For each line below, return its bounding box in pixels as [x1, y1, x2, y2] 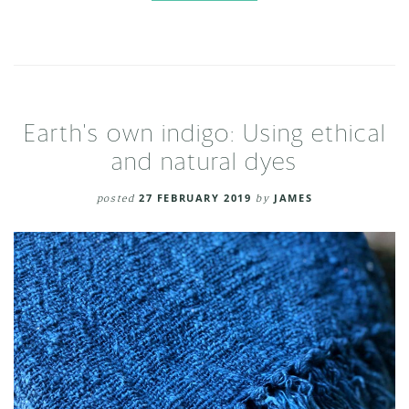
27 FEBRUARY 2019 [134, 191, 257, 204]
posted [96, 191, 135, 204]
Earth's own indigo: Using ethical [23, 122, 386, 146]
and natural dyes [111, 151, 298, 174]
